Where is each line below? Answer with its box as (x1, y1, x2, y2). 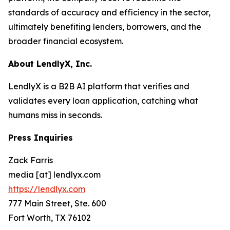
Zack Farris (8, 155, 53, 166)
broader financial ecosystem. (8, 36, 123, 47)
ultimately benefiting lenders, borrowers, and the (8, 22, 201, 32)
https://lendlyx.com (8, 184, 85, 195)
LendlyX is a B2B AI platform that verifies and (8, 81, 189, 92)
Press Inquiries (8, 132, 73, 143)
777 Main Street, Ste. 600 (8, 198, 106, 209)
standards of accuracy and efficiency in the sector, (8, 7, 210, 18)
